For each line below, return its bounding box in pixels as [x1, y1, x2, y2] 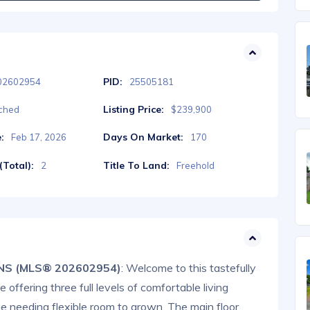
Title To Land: [102, 158, 170, 172]
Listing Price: [102, 103, 164, 116]
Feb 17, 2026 [11, 131, 67, 143]
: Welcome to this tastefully [121, 260, 256, 275]
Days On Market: [102, 131, 183, 144]
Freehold [176, 159, 215, 171]
